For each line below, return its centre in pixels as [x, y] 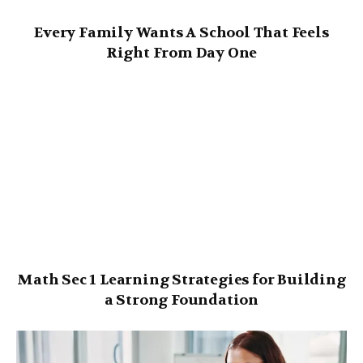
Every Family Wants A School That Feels [181, 32]
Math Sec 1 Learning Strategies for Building [181, 280]
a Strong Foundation [181, 301]
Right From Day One [181, 53]
